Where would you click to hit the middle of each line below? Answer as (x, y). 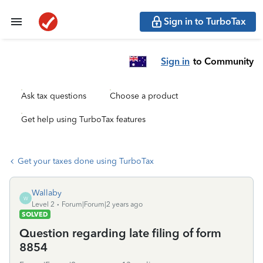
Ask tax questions (54, 96)
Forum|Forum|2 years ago (102, 204)
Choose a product (144, 96)
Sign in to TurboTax (205, 21)
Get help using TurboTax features (83, 119)
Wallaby (47, 193)
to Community (223, 61)
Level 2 (43, 204)
